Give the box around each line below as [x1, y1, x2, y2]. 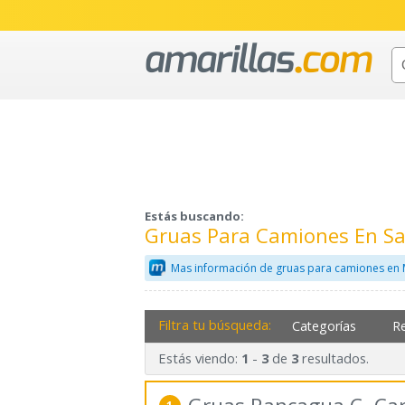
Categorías [292, 316, 357, 334]
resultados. [297, 349, 369, 368]
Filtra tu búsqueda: [157, 315, 271, 334]
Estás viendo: [157, 349, 241, 368]
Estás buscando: [145, 208, 244, 225]
